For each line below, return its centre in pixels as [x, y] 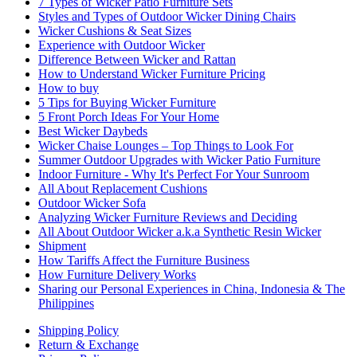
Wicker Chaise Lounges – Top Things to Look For [166, 145]
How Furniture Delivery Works [117, 275]
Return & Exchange [88, 345]
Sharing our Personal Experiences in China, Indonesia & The [192, 289]
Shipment [62, 246]
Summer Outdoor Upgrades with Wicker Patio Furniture [179, 160]
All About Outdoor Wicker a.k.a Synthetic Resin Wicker [180, 231]
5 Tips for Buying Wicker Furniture [127, 102]
